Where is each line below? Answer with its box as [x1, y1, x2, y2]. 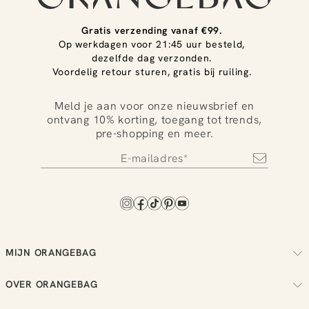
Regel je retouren [6, 286, 70, 296]
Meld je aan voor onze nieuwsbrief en [54, 99, 255, 113]
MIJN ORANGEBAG [6, 246, 97, 259]
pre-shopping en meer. [95, 126, 214, 141]
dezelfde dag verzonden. [91, 52, 212, 64]
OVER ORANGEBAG [6, 278, 98, 290]
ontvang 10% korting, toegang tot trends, [46, 112, 262, 127]
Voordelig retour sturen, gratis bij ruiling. [52, 66, 252, 78]
